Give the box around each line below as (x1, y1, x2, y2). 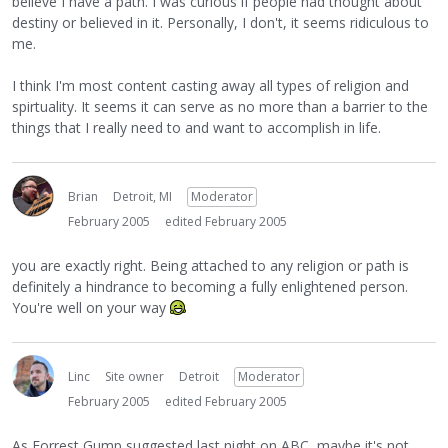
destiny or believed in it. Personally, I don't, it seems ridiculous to (12, 13, 429, 32)
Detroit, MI (113, 188, 172, 205)
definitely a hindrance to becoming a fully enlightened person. (12, 277, 408, 296)
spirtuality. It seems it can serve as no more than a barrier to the (12, 97, 428, 116)
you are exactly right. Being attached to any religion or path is (12, 256, 409, 275)
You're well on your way (12, 298, 170, 317)
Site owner (105, 368, 164, 385)
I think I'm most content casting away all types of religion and (12, 76, 409, 95)
